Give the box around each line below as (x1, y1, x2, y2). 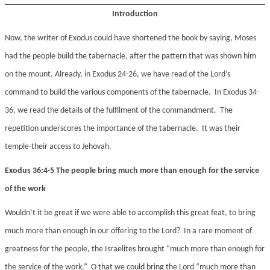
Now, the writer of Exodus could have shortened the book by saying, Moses (5, 34, 256, 43)
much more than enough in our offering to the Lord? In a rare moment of (5, 227, 252, 236)
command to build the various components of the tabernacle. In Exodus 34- (5, 88, 259, 98)
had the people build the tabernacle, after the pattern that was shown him (5, 52, 256, 61)
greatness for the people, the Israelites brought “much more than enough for (5, 245, 265, 254)
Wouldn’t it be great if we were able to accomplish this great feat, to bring (5, 209, 256, 218)
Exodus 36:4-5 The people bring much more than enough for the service (5, 166, 259, 176)
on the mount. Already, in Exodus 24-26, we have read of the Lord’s (5, 70, 230, 80)
